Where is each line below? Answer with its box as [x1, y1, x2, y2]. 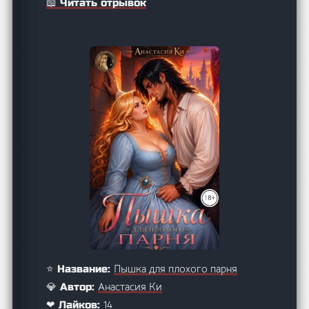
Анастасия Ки [98, 279, 163, 293]
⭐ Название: [46, 262, 114, 275]
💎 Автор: [46, 280, 99, 293]
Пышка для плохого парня [114, 261, 238, 275]
